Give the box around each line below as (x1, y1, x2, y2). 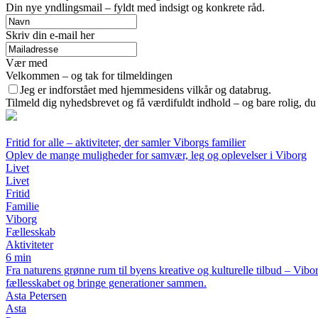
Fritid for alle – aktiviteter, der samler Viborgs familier (6, 136, 246, 148)
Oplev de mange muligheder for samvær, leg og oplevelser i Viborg (6, 148, 307, 161)
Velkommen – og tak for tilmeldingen (6, 69, 172, 82)
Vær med (6, 56, 48, 69)
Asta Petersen (6, 289, 67, 302)
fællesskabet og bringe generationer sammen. (6, 276, 207, 289)
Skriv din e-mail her (6, 28, 94, 41)
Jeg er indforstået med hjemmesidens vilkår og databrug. (20, 83, 271, 96)
